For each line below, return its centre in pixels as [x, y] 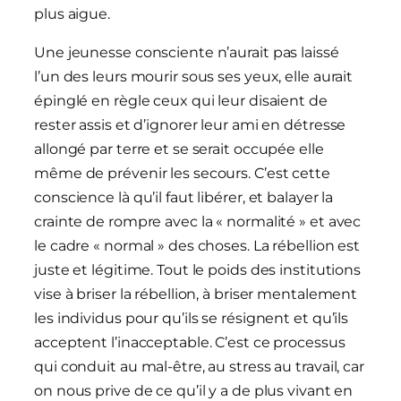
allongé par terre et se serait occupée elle [179, 149]
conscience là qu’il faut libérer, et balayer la [184, 198]
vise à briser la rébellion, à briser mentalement [196, 294]
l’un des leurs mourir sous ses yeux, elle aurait [194, 77]
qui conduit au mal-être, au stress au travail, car [199, 367]
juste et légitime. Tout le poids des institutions [198, 270]
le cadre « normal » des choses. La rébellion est [197, 246]
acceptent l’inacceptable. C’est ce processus [190, 343]
